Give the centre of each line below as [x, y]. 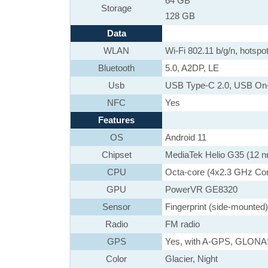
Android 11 [186, 137]
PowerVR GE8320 [201, 189]
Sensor [116, 207]
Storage [116, 8]
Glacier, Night [191, 259]
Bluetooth [116, 68]
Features [116, 120]
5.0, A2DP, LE [192, 68]
